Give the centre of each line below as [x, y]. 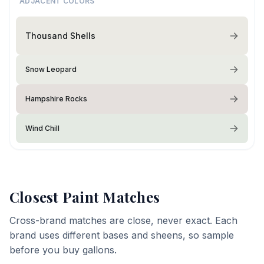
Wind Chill [42, 128]
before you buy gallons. [63, 250]
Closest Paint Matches [85, 197]
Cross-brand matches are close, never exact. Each [123, 220]
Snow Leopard [51, 69]
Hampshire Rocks [56, 99]
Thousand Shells [60, 35]
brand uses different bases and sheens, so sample [122, 235]
